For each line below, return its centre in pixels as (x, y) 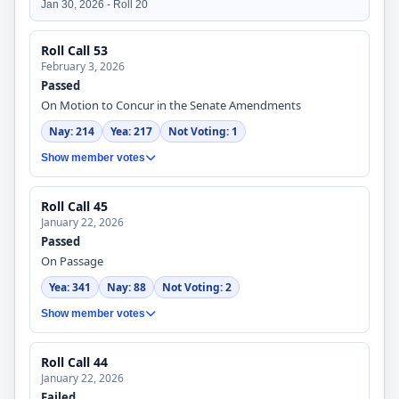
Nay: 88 (126, 287)
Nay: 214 (72, 131)
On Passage (72, 261)
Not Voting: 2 (197, 287)
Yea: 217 (131, 131)
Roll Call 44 (74, 362)
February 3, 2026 (83, 66)
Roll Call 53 (74, 50)
